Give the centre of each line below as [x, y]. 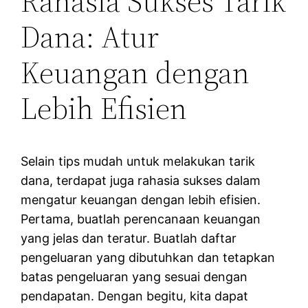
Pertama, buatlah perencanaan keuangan [141, 219]
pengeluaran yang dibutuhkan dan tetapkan [148, 257]
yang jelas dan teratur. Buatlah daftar [129, 238]
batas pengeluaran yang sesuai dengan [134, 276]
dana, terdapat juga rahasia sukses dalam [141, 180]
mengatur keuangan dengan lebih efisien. [141, 199]
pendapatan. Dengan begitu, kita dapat [135, 296]
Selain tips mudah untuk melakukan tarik [138, 161]
